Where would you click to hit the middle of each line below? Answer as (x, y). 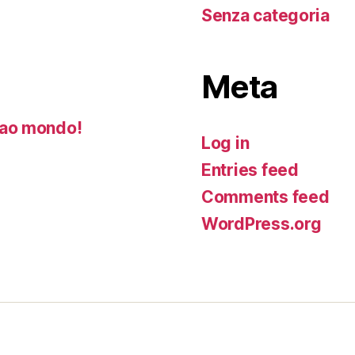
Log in (225, 143)
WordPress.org (261, 224)
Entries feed (250, 170)
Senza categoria (265, 15)
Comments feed (265, 197)
